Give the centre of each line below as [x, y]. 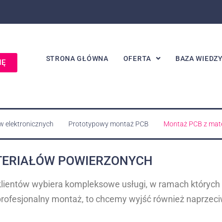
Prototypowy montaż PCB [109, 124]
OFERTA [137, 58]
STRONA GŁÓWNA [77, 58]
